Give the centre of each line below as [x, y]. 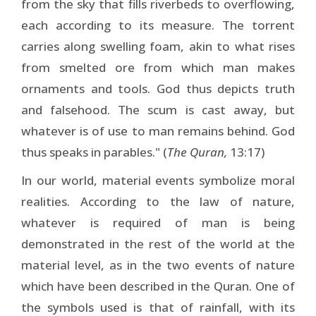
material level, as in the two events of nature [158, 265]
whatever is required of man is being [158, 222]
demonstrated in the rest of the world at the [158, 243]
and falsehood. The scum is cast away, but [158, 109]
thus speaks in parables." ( [94, 152]
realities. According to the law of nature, [158, 201]
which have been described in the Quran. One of [158, 286]
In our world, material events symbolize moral [158, 180]
